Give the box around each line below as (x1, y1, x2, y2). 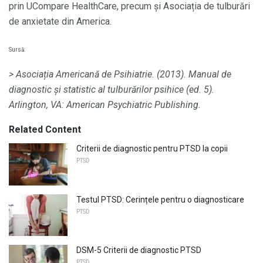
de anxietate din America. (9, 15, 112, 27)
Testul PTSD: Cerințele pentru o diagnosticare (76, 194, 244, 204)
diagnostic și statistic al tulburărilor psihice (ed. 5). (9, 84, 214, 96)
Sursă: (9, 46, 25, 53)
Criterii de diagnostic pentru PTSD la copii (76, 144, 228, 154)
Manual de (188, 69, 231, 80)
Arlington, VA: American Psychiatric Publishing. (9, 99, 201, 111)
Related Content (9, 124, 81, 136)
